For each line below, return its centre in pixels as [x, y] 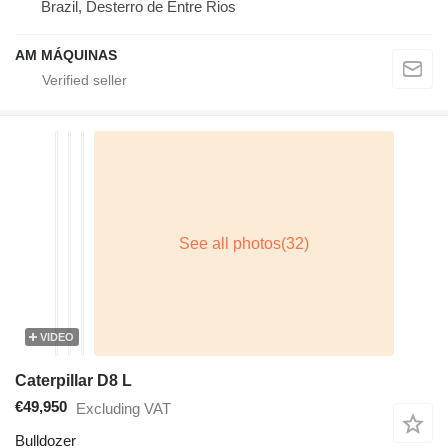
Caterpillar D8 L [73, 381]
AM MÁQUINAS [66, 55]
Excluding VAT [123, 408]
